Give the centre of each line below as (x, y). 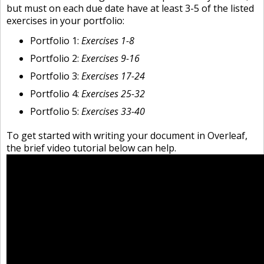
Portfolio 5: (56, 111)
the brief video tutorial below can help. (91, 148)
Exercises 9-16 (110, 58)
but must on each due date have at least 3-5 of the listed (130, 8)
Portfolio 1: (56, 41)
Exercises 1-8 (108, 41)
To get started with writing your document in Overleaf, (127, 136)
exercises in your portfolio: (65, 21)
